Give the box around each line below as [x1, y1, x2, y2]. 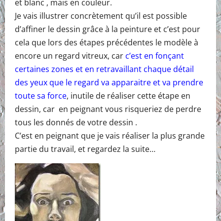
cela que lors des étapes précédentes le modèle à [15, 37, 198, 48]
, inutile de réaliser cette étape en [67, 90, 190, 101]
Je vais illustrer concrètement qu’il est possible [15, 10, 187, 21]
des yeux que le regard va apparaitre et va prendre [15, 76, 203, 88]
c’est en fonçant [125, 50, 184, 61]
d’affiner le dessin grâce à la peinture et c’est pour [15, 23, 200, 35]
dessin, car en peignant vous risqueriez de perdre [15, 103, 201, 114]
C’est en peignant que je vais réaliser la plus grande [15, 130, 205, 141]
